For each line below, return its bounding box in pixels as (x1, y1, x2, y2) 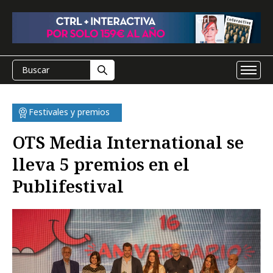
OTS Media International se (12, 130, 244, 154)
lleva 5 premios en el (12, 152, 190, 175)
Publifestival (12, 174, 124, 197)
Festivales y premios (29, 106, 110, 118)
